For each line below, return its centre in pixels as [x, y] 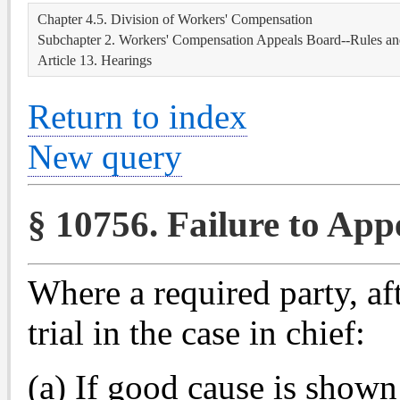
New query [105, 156]
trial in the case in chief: [196, 332]
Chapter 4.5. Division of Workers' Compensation [175, 19]
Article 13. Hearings [95, 60]
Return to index [137, 116]
